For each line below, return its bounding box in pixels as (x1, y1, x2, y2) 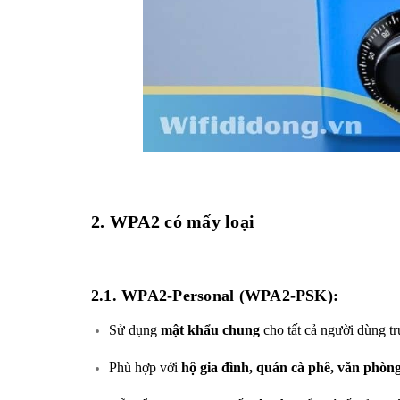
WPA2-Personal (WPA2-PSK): (121, 286, 339, 304)
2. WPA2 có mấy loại (91, 211, 255, 231)
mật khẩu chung (161, 321, 260, 337)
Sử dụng (109, 321, 161, 337)
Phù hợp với (109, 359, 181, 375)
